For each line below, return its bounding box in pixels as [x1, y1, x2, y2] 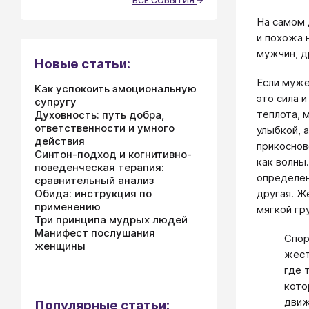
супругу [34, 95, 77, 108]
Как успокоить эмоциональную [34, 82, 197, 95]
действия [34, 134, 85, 148]
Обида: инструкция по [34, 187, 152, 200]
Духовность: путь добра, [34, 108, 164, 121]
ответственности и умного [34, 121, 175, 134]
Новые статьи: [34, 56, 130, 72]
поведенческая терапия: [34, 161, 164, 174]
